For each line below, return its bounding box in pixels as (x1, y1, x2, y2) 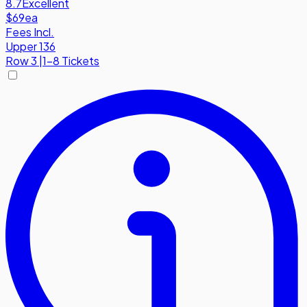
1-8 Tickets (42, 53, 99, 69)
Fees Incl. (5, 25, 54, 40)
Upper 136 (5, 39, 56, 54)
